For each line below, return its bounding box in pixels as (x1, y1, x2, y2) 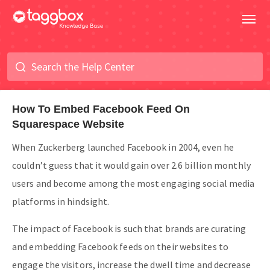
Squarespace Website (12, 118, 124, 130)
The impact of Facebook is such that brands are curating (12, 222, 246, 234)
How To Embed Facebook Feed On (12, 103, 190, 115)
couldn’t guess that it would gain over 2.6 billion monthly (12, 159, 251, 171)
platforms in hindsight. (12, 195, 111, 207)
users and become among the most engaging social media (12, 177, 255, 189)
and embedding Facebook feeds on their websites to (12, 240, 228, 253)
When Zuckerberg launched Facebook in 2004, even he (12, 141, 234, 153)
